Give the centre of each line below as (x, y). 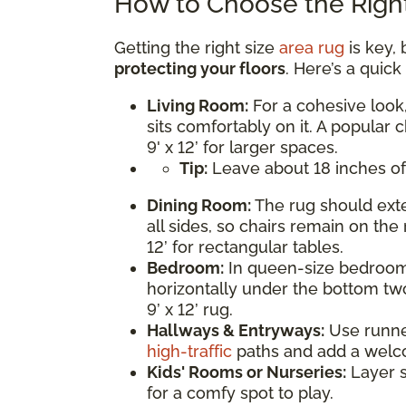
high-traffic (189, 351)
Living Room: (198, 105)
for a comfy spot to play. (240, 392)
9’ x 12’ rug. (190, 309)
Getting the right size (197, 47)
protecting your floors (200, 68)
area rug (312, 47)
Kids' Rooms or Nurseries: (246, 372)
